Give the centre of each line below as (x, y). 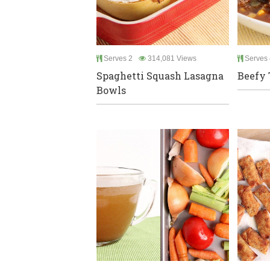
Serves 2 (117, 58)
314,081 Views (171, 58)
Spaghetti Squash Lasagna (160, 75)
